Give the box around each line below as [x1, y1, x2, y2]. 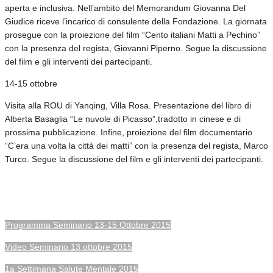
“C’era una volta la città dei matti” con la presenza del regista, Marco [5, 140, 268, 151]
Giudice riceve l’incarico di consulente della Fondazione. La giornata [5, 16, 267, 26]
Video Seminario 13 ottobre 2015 [5, 241, 132, 252]
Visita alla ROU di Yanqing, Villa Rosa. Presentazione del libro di [5, 100, 251, 110]
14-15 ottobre [5, 78, 57, 88]
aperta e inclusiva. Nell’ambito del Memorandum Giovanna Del [5, 2, 246, 13]
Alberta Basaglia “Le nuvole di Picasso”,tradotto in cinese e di [5, 113, 241, 124]
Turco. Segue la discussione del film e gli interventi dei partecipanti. [5, 154, 263, 164]
